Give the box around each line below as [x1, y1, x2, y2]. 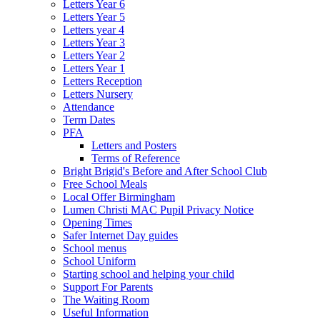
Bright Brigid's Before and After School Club [63, 164, 267, 177]
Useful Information [63, 306, 149, 319]
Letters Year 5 [63, 10, 125, 23]
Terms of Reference [91, 151, 180, 164]
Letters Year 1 [63, 61, 125, 74]
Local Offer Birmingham [63, 190, 175, 203]
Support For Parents [63, 280, 153, 293]
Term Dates [63, 113, 115, 126]
